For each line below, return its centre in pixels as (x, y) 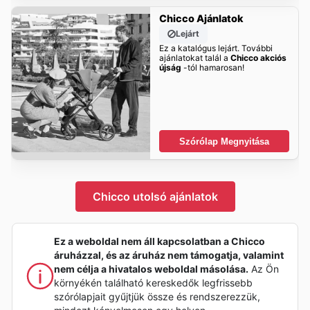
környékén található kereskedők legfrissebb (153, 282)
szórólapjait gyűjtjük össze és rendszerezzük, (157, 296)
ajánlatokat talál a (194, 58)
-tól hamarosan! (212, 68)
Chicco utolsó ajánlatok (155, 196)
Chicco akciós (258, 58)
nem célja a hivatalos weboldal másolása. (151, 268)
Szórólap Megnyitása (224, 141)
